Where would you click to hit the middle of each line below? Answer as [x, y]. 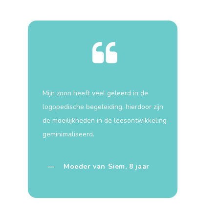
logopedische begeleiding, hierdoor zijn [103, 107]
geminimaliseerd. [68, 134]
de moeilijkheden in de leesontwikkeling [105, 120]
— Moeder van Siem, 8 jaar [99, 166]
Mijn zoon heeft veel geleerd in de [95, 93]
